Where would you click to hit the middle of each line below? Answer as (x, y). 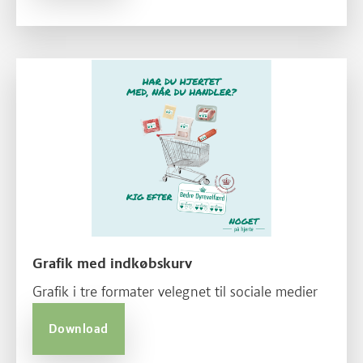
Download (79, 329)
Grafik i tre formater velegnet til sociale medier (175, 292)
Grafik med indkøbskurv (112, 264)
